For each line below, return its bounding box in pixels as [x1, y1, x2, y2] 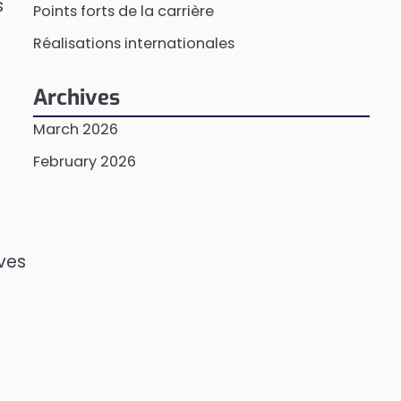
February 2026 [32, 151, 136, 172]
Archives [32, 83, 120, 112]
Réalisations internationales [32, 33, 235, 54]
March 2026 [32, 119, 118, 140]
